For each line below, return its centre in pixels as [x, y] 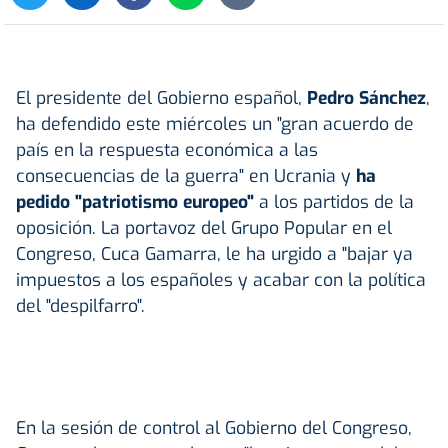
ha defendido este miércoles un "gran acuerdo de [215, 123]
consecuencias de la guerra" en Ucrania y [186, 175]
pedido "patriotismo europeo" [137, 201]
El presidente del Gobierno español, [161, 97]
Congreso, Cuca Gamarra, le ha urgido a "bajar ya [214, 253]
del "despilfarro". [80, 305]
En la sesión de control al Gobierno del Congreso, [214, 427]
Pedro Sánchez [366, 97]
